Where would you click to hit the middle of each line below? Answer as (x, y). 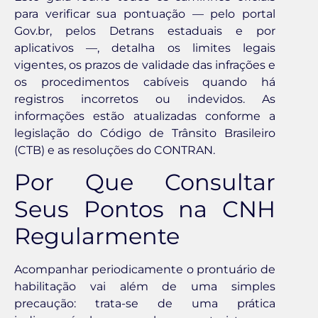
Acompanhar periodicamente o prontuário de (145, 270)
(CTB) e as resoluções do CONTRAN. (115, 150)
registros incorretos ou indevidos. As (145, 99)
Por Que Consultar (145, 182)
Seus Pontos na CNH (145, 209)
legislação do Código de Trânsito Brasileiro (145, 133)
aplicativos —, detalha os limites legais (145, 48)
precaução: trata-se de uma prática (145, 304)
